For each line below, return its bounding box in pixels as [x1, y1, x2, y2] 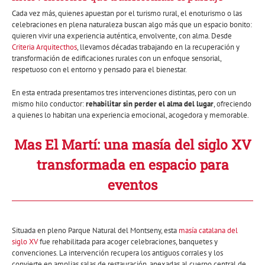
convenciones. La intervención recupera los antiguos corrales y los [12, 248, 223, 258]
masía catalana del [179, 225, 238, 236]
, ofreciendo [214, 99, 251, 109]
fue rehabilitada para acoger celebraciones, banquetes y [38, 237, 218, 247]
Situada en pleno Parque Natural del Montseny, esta [12, 225, 179, 236]
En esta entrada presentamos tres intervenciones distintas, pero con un [12, 88, 236, 98]
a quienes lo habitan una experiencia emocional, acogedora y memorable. [12, 110, 249, 121]
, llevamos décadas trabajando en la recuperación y [77, 42, 240, 53]
